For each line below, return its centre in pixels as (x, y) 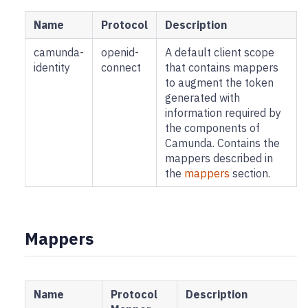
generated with (202, 98)
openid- (120, 53)
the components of (212, 128)
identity (52, 68)
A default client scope (220, 53)
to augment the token (219, 83)
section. (250, 174)
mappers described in (219, 158)
